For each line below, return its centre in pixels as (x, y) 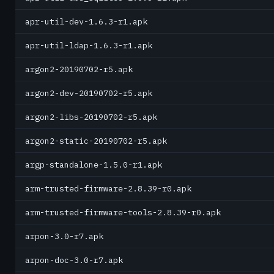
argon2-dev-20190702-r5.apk (89, 93)
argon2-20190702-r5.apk (79, 69)
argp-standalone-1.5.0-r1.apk (94, 165)
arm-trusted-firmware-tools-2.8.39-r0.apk (123, 212)
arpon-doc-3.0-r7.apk (74, 260)
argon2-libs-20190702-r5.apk (91, 117)
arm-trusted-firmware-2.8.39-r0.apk (108, 188)
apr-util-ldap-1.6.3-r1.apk (89, 45)
